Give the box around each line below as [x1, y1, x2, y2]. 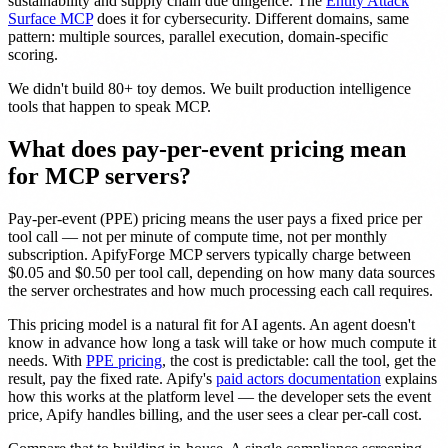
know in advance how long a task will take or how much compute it [8, 333, 436, 351]
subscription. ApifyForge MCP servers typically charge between [8, 245, 411, 263]
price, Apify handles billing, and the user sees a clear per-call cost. [8, 405, 422, 423]
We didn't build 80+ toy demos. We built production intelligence [8, 80, 411, 98]
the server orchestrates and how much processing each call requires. [8, 281, 433, 299]
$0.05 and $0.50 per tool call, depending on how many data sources [8, 263, 435, 281]
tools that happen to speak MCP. [8, 98, 211, 116]
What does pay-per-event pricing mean [8, 136, 406, 163]
